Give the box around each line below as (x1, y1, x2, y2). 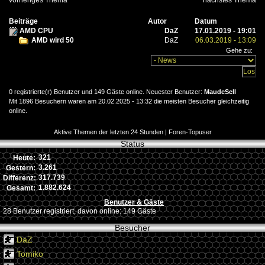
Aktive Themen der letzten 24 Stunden (53, 128, 163, 136)
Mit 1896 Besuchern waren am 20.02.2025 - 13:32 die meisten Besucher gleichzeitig (9, 98, 249, 105)
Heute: (13, 154, 35, 163)
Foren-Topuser (168, 128, 212, 136)
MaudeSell (204, 88, 236, 96)
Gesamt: (7, 183, 35, 192)
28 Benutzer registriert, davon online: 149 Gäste (3, 206, 156, 215)
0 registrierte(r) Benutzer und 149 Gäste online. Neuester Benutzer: (9, 88, 204, 96)
